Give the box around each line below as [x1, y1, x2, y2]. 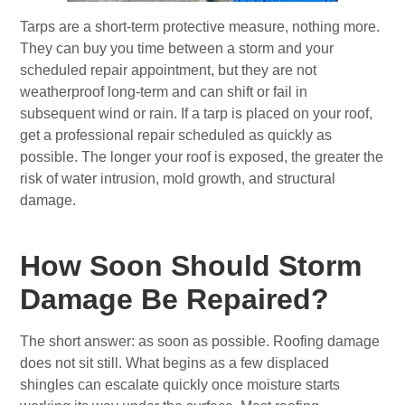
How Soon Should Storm [20, 250, 363, 283]
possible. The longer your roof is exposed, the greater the [20, 149, 384, 165]
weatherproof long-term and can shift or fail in [20, 84, 308, 100]
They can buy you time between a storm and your [20, 41, 334, 57]
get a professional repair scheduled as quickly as [20, 127, 333, 144]
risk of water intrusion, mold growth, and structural [20, 171, 336, 187]
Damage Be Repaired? [20, 283, 330, 316]
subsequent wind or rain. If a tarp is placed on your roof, [20, 106, 373, 122]
